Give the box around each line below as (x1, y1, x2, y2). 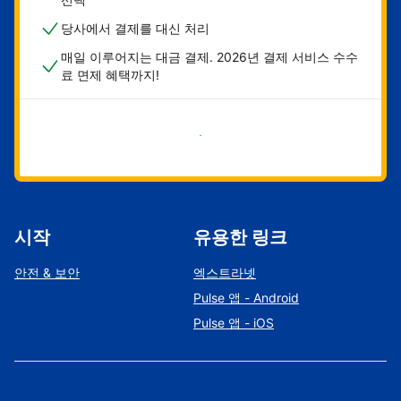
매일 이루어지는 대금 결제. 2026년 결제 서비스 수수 (61, 49, 358, 65)
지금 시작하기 (143, 127, 222, 143)
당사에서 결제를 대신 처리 (61, 21, 209, 37)
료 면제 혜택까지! (61, 67, 159, 83)
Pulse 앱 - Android (193, 290, 299, 306)
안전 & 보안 (14, 265, 80, 281)
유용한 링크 (193, 226, 287, 249)
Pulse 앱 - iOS (193, 315, 274, 331)
